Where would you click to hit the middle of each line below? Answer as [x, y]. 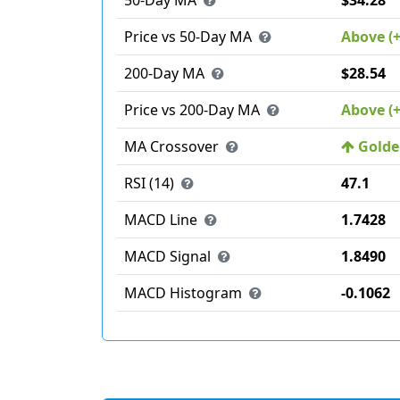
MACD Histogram [185, 293]
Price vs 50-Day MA [190, 37]
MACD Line [162, 220]
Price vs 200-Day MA [194, 110]
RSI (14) [151, 183]
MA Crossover [173, 146]
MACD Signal [169, 256]
